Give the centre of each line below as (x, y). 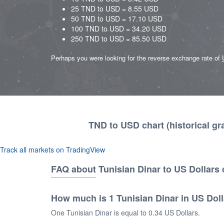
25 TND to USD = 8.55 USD (115, 8)
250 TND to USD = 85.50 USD (119, 38)
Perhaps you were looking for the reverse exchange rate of (136, 58)
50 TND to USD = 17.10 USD (117, 18)
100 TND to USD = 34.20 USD (119, 28)
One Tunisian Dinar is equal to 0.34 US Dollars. (125, 212)
